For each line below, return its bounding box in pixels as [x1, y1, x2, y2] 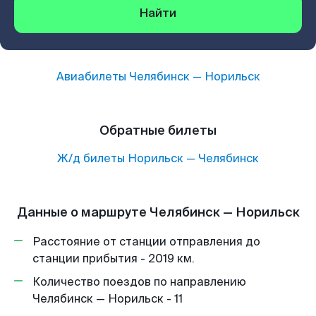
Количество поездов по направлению [32, 274, 246, 289]
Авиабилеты [56, 69, 129, 84]
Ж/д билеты [57, 151, 125, 166]
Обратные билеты [99, 122, 217, 139]
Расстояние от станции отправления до [32, 234, 260, 249]
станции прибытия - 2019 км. [32, 251, 195, 266]
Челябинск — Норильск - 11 [32, 291, 183, 306]
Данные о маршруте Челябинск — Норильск [16, 204, 300, 221]
